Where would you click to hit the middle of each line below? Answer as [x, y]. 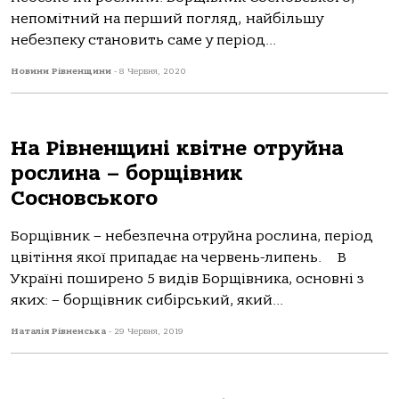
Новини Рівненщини [62, 71]
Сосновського [84, 198]
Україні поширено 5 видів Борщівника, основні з [187, 279]
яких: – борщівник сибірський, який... [147, 300]
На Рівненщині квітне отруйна [177, 148]
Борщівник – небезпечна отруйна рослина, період [192, 236]
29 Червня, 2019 [149, 331]
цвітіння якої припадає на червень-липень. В [179, 257]
